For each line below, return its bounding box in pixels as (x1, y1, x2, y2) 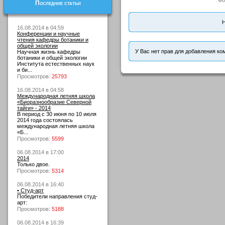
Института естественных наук (17, 61, 94, 67)
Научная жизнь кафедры (17, 49, 80, 55)
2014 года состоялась (17, 117, 73, 123)
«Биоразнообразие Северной (17, 99, 91, 105)
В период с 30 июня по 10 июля (17, 111, 96, 117)
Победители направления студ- (17, 193, 97, 199)
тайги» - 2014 (17, 105, 51, 111)
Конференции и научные (17, 31, 80, 37)
